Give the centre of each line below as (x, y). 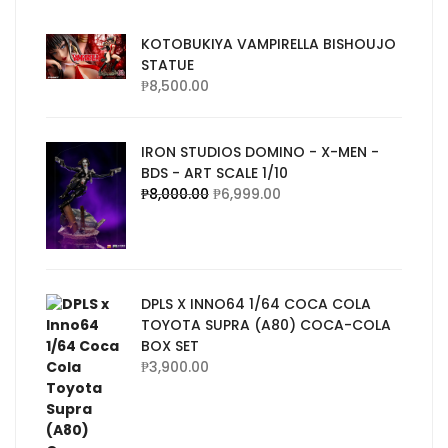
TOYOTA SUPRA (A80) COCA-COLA (266, 324)
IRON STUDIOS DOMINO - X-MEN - (260, 152)
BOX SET (170, 345)
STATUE (167, 65)
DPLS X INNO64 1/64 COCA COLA (256, 303)
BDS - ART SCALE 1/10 (214, 173)
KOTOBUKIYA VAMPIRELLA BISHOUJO (268, 44)
